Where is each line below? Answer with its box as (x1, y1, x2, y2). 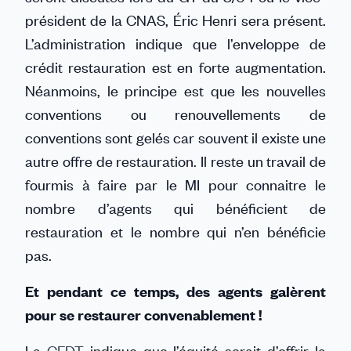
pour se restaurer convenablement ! (25, 305, 265, 324)
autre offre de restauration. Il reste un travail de (25, 151, 326, 171)
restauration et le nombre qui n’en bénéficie (25, 222, 326, 241)
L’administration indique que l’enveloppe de (25, 34, 326, 53)
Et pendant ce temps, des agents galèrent (25, 281, 326, 301)
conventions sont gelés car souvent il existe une (25, 128, 326, 147)
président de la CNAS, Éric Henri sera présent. (25, 10, 326, 30)
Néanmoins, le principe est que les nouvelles (25, 81, 326, 100)
